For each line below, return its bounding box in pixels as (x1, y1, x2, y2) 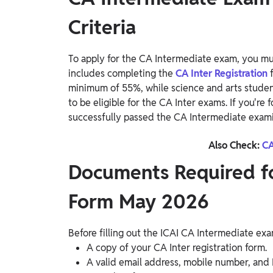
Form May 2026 (68, 189, 209, 214)
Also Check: (208, 139, 262, 152)
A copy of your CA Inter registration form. (87, 241, 267, 255)
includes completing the (68, 67, 175, 80)
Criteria (68, 15, 136, 40)
